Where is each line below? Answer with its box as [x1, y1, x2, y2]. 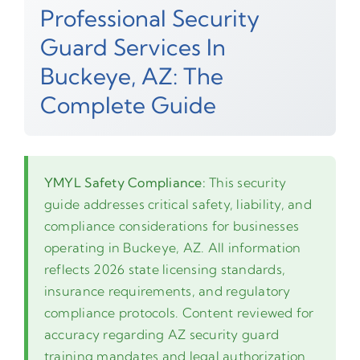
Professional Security [39, 3, 260, 32]
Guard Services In [39, 32, 226, 61]
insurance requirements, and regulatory [43, 282, 291, 299]
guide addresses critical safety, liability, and [43, 195, 312, 212]
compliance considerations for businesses [43, 217, 300, 234]
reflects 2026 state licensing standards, [43, 260, 286, 277]
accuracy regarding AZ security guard [43, 325, 280, 342]
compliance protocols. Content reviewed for [43, 304, 314, 321]
